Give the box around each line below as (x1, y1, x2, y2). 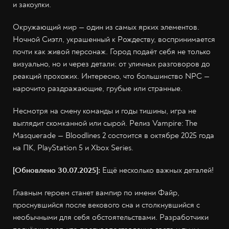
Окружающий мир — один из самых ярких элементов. (13, 22, 199, 32)
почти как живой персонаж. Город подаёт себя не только (13, 47, 211, 57)
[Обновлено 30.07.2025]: (13, 165, 100, 175)
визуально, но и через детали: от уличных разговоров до (13, 59, 210, 69)
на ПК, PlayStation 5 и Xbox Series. (13, 143, 133, 153)
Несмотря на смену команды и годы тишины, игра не (13, 106, 196, 116)
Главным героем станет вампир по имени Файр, (13, 188, 179, 198)
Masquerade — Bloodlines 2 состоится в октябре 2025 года (13, 130, 214, 141)
